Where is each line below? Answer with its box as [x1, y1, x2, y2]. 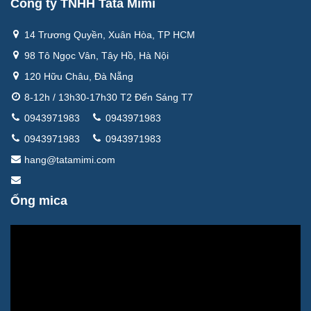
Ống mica [10, 193, 67, 208]
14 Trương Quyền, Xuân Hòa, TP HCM [24, 28, 195, 40]
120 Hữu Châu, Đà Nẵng [24, 70, 133, 82]
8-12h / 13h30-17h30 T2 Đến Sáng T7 [24, 91, 193, 103]
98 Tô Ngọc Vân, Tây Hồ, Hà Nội [24, 49, 169, 61]
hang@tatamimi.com [24, 153, 115, 165]
